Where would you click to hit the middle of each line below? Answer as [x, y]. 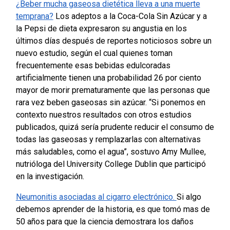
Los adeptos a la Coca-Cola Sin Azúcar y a [130, 16]
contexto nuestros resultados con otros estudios [103, 115]
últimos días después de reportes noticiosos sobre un [113, 41]
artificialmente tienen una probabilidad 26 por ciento [108, 78]
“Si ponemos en [177, 103]
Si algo [189, 197]
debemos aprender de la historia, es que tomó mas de [113, 209]
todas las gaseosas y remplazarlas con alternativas [108, 140]
